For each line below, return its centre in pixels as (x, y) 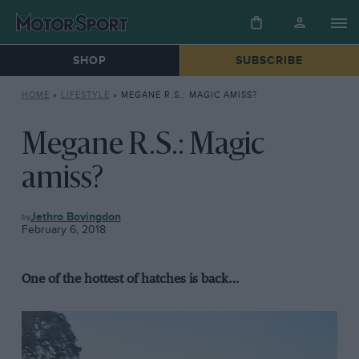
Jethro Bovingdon (75, 217)
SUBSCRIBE (270, 61)
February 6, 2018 (63, 230)
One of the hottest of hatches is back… (130, 280)
